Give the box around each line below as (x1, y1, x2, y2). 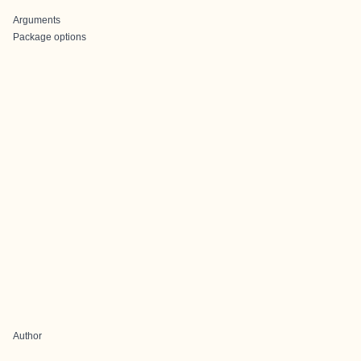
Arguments (13, 15, 60, 26)
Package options (13, 31, 86, 43)
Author (13, 330, 42, 342)
